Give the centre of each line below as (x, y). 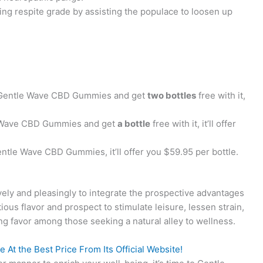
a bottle (134, 123)
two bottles (172, 95)
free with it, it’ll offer (193, 123)
